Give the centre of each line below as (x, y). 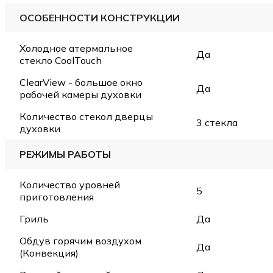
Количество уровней (70, 184)
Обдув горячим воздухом (80, 240)
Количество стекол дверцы (86, 116)
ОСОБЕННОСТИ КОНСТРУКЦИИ (100, 17)
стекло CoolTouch (61, 60)
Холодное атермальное (76, 48)
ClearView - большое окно (81, 82)
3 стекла (217, 122)
